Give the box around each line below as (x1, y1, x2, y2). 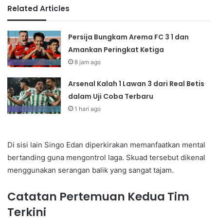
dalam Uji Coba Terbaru (68, 91, 154, 102)
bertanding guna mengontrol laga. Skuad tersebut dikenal (7, 153, 205, 163)
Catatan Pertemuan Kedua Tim (7, 189, 189, 205)
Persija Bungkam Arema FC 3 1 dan (68, 32, 189, 42)
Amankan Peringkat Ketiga (68, 45, 164, 55)
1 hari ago (74, 105, 101, 113)
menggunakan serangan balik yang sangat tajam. (7, 165, 174, 175)
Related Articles (7, 3, 70, 14)
